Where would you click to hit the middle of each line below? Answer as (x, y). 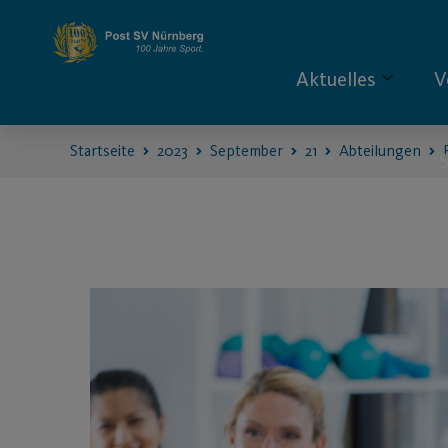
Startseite (102, 150)
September (246, 150)
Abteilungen (380, 150)
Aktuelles (336, 79)
